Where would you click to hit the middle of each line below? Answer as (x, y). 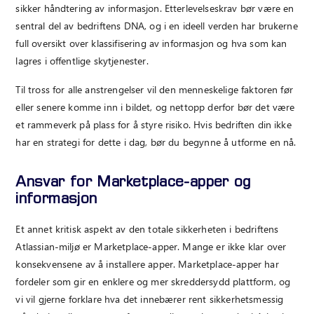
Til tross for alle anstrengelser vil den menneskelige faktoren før (154, 89)
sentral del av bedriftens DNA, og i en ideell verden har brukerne (157, 26)
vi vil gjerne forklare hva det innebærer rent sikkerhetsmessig (150, 299)
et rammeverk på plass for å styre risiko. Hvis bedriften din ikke (153, 124)
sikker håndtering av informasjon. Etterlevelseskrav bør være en (155, 8)
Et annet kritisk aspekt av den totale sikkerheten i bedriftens (147, 228)
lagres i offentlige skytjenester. (82, 61)
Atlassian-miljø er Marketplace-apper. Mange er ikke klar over (151, 246)
